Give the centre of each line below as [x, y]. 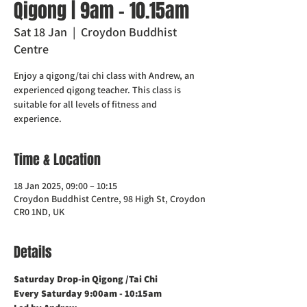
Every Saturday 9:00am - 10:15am [88, 293]
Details [33, 252]
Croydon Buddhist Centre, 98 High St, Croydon [110, 199]
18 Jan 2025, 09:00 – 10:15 [65, 186]
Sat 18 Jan [40, 32]
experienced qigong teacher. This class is [97, 90]
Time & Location [57, 160]
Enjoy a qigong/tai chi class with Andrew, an [104, 75]
